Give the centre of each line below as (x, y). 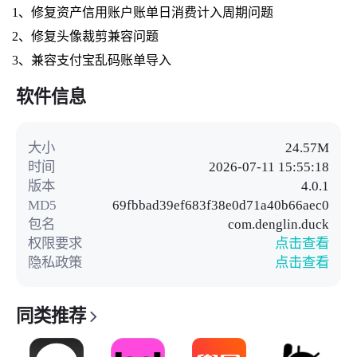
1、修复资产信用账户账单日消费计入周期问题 (142, 12)
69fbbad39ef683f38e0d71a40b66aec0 (221, 204)
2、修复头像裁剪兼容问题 (85, 36)
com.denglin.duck (279, 224)
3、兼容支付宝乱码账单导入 (91, 60)
